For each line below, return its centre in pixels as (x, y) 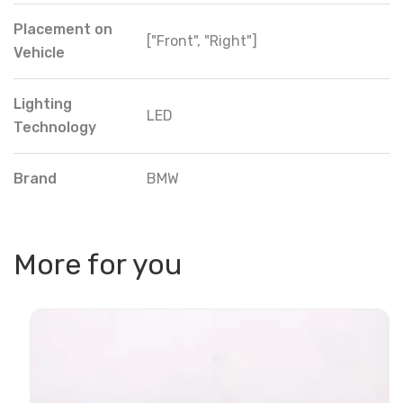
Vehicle (39, 52)
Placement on (63, 29)
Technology (55, 127)
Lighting (43, 103)
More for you (98, 264)
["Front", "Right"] (202, 40)
